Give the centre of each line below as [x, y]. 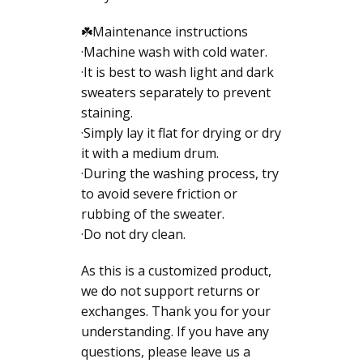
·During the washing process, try [180, 173]
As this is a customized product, [176, 270]
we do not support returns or [171, 290]
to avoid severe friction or [159, 193]
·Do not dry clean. [133, 234]
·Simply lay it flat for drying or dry [181, 132]
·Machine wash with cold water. [174, 51]
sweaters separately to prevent [176, 92]
